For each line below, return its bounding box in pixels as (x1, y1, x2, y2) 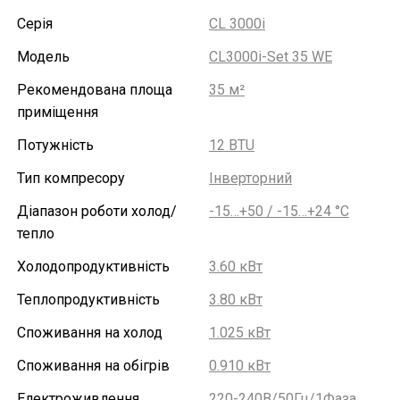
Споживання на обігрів (17, 357, 170, 374)
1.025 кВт (209, 324, 271, 341)
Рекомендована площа (17, 81, 172, 98)
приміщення (17, 104, 98, 121)
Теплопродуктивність (17, 291, 160, 308)
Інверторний (209, 170, 292, 187)
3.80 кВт (209, 291, 262, 308)
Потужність (17, 137, 94, 154)
